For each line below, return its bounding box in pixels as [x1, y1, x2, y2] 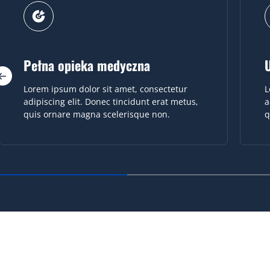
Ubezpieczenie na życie [23, 55, 146, 75]
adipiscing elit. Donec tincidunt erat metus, [23, 96, 198, 108]
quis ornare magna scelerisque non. [23, 108, 170, 121]
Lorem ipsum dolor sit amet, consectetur [23, 83, 187, 95]
